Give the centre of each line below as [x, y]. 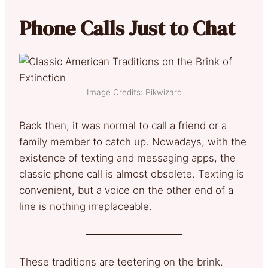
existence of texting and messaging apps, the [127, 158]
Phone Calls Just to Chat [127, 28]
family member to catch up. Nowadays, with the [133, 141]
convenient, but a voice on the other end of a [126, 190]
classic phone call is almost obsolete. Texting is [132, 174]
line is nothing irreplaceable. [86, 206]
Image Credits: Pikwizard [134, 92]
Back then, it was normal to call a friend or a [123, 125]
